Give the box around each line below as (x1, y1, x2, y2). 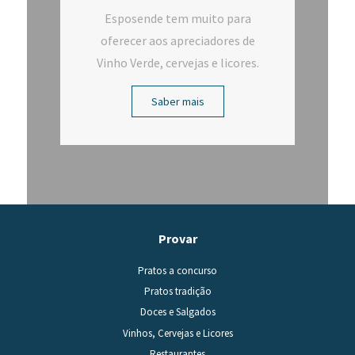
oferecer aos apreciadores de (100, 32, 255, 48)
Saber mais (151, 94, 204, 109)
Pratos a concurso (138, 263, 217, 277)
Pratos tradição (143, 284, 212, 298)
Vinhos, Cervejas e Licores (122, 326, 233, 340)
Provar (158, 230, 197, 246)
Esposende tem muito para (104, 10, 251, 26)
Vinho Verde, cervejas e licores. (96, 54, 259, 71)
